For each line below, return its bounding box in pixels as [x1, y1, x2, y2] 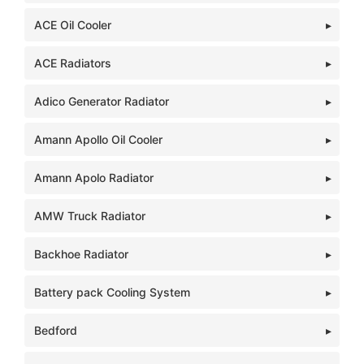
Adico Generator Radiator [34, 94, 169, 108]
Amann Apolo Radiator [34, 171, 154, 184]
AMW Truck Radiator [34, 209, 145, 223]
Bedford [34, 323, 77, 337]
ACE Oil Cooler [34, 18, 111, 32]
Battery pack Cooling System [34, 285, 190, 299]
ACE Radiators [34, 56, 111, 70]
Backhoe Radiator [34, 247, 128, 261]
